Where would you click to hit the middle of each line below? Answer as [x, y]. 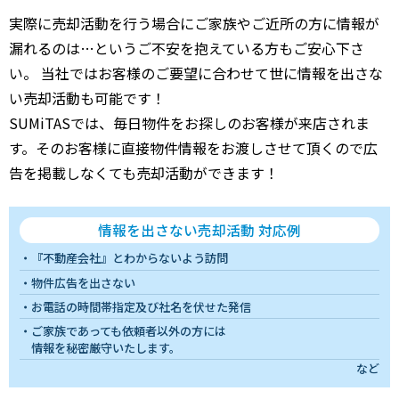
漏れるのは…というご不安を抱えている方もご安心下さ [187, 48]
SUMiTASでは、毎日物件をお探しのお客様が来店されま [189, 122]
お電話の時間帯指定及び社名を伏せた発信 [141, 306]
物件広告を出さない [83, 282]
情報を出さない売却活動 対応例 [199, 229]
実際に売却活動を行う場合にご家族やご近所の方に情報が [194, 23]
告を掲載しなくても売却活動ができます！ [144, 172]
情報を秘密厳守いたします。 [106, 347]
